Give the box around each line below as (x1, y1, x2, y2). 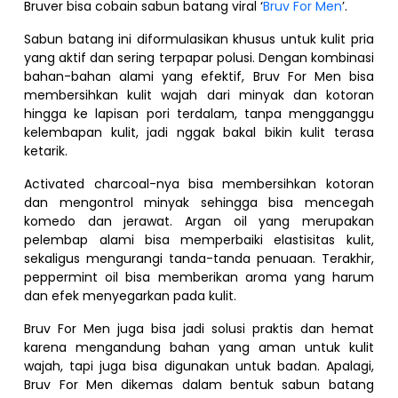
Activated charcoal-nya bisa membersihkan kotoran (24, 174, 374, 193)
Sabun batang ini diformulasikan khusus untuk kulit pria (24, 29, 374, 48)
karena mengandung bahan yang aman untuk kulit (24, 338, 374, 356)
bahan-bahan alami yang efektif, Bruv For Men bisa (24, 67, 374, 85)
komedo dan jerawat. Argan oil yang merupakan (24, 211, 374, 230)
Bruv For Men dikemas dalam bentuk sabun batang (24, 375, 374, 394)
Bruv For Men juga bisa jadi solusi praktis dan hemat (24, 319, 374, 338)
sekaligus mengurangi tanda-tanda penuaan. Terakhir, (24, 249, 374, 267)
